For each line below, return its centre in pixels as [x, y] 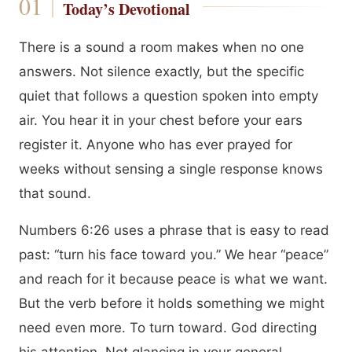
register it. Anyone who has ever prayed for [156, 145]
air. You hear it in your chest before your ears [161, 120]
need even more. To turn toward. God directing [168, 328]
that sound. [55, 193]
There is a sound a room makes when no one [161, 47]
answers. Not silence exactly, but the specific [161, 71]
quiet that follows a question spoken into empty [169, 96]
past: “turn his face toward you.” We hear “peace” [174, 255]
